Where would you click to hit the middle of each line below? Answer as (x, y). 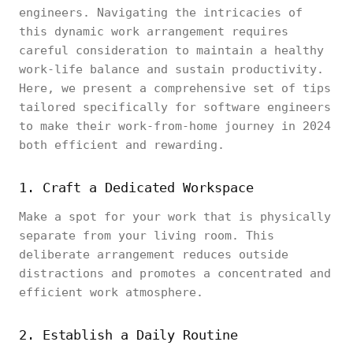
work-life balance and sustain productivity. (171, 69)
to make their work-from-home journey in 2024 (175, 126)
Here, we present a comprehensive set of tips (175, 88)
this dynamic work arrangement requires (154, 32)
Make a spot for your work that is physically (175, 217)
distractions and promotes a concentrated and (175, 273)
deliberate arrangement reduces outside (154, 255)
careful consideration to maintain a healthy (171, 50)
